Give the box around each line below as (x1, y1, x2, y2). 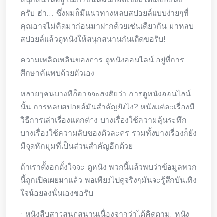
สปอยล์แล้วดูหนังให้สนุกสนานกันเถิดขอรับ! (20, 33, 166, 45)
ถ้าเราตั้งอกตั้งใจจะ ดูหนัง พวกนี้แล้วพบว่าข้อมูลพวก (20, 161, 197, 172)
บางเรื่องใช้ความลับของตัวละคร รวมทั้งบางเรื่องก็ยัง (20, 127, 197, 139)
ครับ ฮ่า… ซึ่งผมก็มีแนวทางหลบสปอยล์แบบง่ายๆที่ (20, 7, 189, 18)
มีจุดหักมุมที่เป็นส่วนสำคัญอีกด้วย (20, 140, 133, 152)
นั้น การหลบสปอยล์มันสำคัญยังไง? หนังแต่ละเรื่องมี (20, 101, 195, 112)
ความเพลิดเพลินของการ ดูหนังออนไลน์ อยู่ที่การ (20, 54, 184, 65)
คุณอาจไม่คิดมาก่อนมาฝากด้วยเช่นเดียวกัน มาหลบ (20, 20, 194, 31)
